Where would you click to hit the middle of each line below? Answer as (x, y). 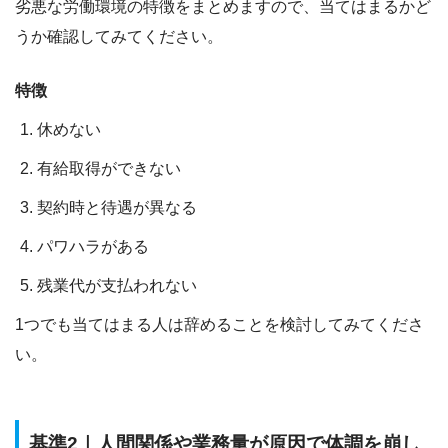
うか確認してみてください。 (119, 36)
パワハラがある (93, 246)
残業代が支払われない (117, 285)
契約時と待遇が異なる (117, 207)
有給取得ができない (109, 168)
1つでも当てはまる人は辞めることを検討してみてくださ (219, 324)
